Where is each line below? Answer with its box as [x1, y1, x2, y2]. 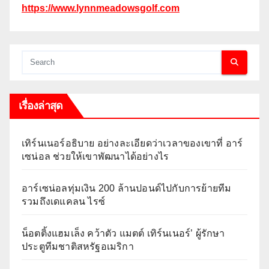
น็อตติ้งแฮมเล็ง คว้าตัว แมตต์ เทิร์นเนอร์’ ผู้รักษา [22, 228, 225, 238]
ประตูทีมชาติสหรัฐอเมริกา [22, 241, 134, 252]
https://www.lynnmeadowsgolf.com [22, 2, 180, 13]
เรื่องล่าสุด [19, 98, 62, 112]
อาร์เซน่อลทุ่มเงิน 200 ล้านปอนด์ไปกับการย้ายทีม [22, 183, 232, 193]
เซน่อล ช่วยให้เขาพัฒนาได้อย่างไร [22, 151, 169, 162]
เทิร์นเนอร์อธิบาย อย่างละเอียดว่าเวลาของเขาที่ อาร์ [22, 138, 243, 148]
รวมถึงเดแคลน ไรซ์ [22, 196, 105, 207]
